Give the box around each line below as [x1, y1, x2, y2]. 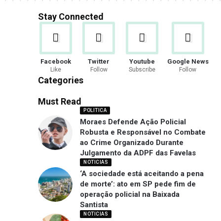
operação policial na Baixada [80, 190, 180, 199]
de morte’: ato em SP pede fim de [80, 180, 196, 189]
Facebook [40, 58, 72, 66]
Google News [167, 58, 209, 66]
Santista [80, 200, 109, 210]
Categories [38, 75, 84, 86]
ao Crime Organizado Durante [80, 138, 184, 147]
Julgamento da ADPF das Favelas [80, 148, 196, 158]
